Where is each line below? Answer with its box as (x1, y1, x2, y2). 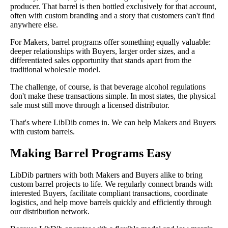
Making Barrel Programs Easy (10, 146, 172, 160)
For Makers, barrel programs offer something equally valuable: (10, 37, 211, 46)
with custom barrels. (10, 127, 75, 136)
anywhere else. (10, 20, 58, 29)
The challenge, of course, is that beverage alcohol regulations (10, 82, 206, 91)
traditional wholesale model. (10, 65, 100, 74)
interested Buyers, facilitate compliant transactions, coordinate (10, 188, 208, 197)
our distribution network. (10, 207, 90, 216)
